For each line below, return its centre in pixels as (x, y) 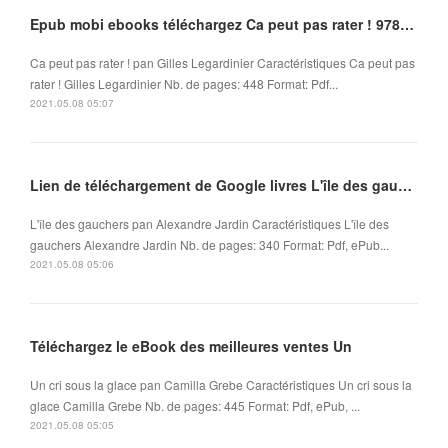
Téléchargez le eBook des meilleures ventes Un (191, 346)
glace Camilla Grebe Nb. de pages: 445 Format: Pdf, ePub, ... (195, 406)
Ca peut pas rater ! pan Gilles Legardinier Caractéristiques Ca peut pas (222, 63)
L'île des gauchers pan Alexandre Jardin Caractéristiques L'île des (209, 224)
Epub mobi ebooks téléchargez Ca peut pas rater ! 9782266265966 (407, 24)
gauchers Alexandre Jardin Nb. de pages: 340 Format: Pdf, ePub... (209, 245)
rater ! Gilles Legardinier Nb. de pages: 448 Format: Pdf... (184, 84)
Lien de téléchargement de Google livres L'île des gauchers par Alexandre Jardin (405, 185)
